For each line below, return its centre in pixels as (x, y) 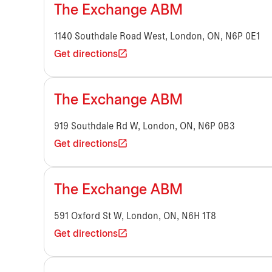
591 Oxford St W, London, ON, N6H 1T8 (135, 217)
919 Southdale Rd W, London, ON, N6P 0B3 (144, 127)
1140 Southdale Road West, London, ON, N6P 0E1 (157, 37)
